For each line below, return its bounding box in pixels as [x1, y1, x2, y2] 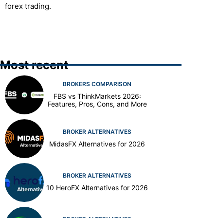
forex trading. [5, 1, 51, 11]
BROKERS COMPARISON [63, 80, 131, 88]
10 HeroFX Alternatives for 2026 [46, 183, 148, 192]
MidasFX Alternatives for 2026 [49, 139, 145, 148]
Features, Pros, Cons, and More [47, 99, 147, 108]
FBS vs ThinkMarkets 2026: [53, 91, 141, 100]
